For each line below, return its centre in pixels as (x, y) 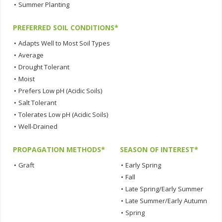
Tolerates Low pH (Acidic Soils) (63, 115)
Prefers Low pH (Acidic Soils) (60, 91)
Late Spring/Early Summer (164, 189)
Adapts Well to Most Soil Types (64, 43)
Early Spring (143, 165)
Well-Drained (38, 127)
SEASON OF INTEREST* (159, 150)
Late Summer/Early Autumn (166, 201)
